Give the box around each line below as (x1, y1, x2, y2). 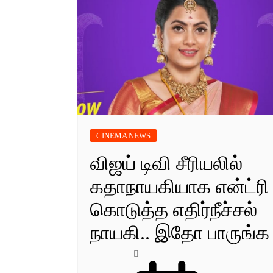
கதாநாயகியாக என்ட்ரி (90, 175, 269, 198)
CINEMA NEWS (96, 131, 151, 141)
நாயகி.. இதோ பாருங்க (90, 222, 269, 244)
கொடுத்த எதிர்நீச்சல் (90, 199, 257, 221)
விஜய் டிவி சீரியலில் (90, 152, 243, 175)
